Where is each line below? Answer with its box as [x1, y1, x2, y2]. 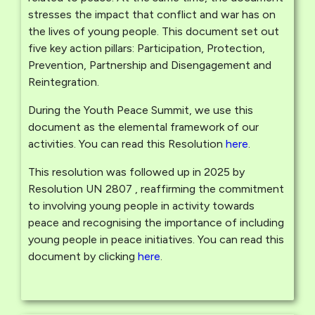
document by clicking [28, 249, 138, 263]
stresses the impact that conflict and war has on [28, 7, 276, 21]
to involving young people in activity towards [28, 198, 255, 212]
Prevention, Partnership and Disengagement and [28, 58, 271, 72]
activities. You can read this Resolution [28, 136, 226, 150]
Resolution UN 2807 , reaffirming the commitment [28, 181, 284, 195]
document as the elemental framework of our [28, 120, 259, 134]
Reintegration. [28, 75, 102, 89]
